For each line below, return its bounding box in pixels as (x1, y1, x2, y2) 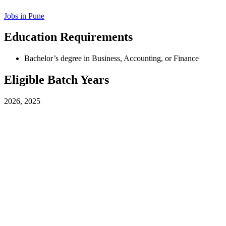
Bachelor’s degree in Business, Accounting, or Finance (24, 54, 199, 63)
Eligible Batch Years (4, 73, 109, 87)
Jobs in (4, 11, 28, 20)
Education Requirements (4, 30, 133, 44)
